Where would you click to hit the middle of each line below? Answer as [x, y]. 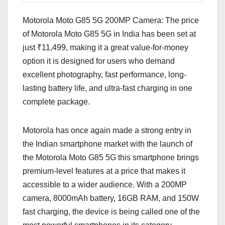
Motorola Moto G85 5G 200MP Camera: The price [111, 21]
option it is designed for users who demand [99, 61]
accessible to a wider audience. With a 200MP [105, 185]
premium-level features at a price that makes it [104, 171]
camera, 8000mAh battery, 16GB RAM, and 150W [111, 198]
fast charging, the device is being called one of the [111, 212]
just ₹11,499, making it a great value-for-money [105, 48]
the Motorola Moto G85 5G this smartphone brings [111, 158]
